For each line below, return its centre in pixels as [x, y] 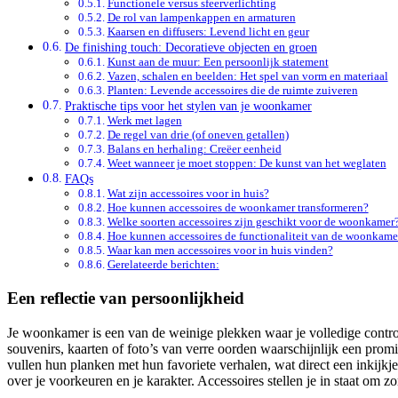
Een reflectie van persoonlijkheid [126, 298]
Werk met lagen [144, 121]
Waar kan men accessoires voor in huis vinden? [220, 251]
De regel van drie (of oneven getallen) [198, 135]
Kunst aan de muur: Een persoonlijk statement [218, 62]
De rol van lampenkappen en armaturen [201, 18]
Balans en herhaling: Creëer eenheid [194, 149]
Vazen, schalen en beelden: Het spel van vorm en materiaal [247, 76]
